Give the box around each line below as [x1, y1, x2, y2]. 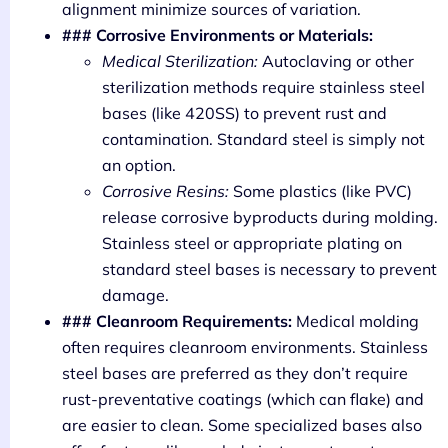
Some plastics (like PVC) [229, 181, 412, 202]
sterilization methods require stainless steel [102, 77, 425, 98]
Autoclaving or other [258, 51, 414, 72]
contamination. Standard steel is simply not [102, 129, 425, 150]
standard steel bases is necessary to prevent [102, 259, 437, 280]
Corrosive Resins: [102, 181, 229, 202]
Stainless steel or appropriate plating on [102, 233, 402, 254]
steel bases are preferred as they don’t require [62, 363, 408, 384]
